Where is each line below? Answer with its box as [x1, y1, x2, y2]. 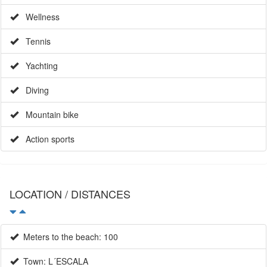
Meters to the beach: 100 [18, 230, 118, 243]
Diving [18, 83, 49, 96]
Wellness [18, 10, 60, 23]
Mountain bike [18, 108, 79, 120]
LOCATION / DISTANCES [10, 185, 131, 201]
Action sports [18, 132, 74, 145]
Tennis [18, 35, 51, 47]
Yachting [18, 59, 58, 72]
